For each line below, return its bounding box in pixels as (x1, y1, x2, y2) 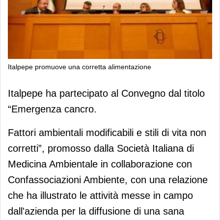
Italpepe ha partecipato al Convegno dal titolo (8, 87, 205, 99)
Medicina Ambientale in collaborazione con (8, 158, 192, 169)
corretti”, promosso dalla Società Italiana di (8, 142, 194, 154)
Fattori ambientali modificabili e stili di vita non (8, 127, 206, 138)
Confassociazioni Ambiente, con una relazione (8, 174, 208, 185)
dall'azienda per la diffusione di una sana (8, 205, 184, 217)
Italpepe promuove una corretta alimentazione (8, 62, 151, 71)
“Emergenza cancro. (8, 103, 97, 114)
